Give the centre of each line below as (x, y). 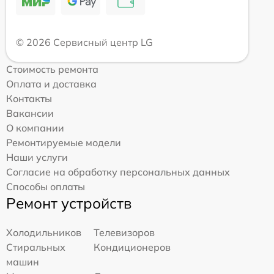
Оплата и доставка (51, 83)
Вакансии (30, 113)
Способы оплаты (46, 186)
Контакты (29, 98)
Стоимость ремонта (52, 69)
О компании (35, 128)
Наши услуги (37, 157)
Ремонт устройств (69, 203)
